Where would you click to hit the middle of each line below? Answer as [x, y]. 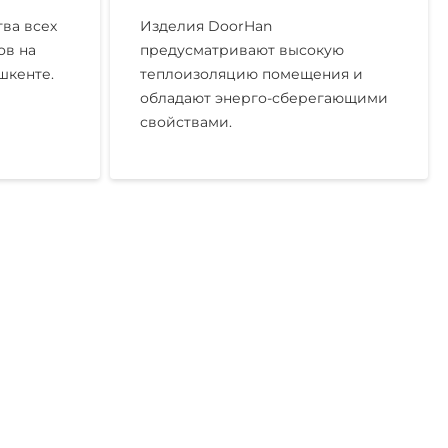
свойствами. [185, 122]
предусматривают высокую [241, 50]
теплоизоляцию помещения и [251, 74]
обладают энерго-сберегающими [263, 98]
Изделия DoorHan [205, 26]
